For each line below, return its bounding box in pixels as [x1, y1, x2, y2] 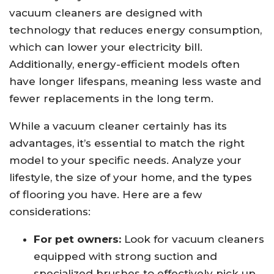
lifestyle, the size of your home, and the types [9, 171, 252, 184]
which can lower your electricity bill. [9, 41, 202, 54]
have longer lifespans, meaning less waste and [9, 75, 261, 88]
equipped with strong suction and [34, 250, 217, 263]
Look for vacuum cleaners [121, 233, 264, 246]
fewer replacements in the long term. [9, 92, 213, 105]
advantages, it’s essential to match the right [9, 137, 245, 150]
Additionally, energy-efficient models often [9, 58, 240, 71]
